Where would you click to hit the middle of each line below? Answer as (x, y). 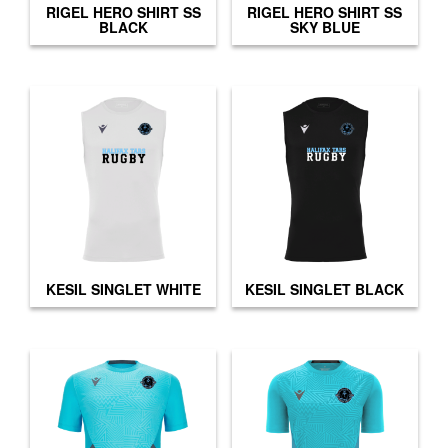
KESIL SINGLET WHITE (123, 288)
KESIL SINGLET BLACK (325, 288)
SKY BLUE (324, 26)
